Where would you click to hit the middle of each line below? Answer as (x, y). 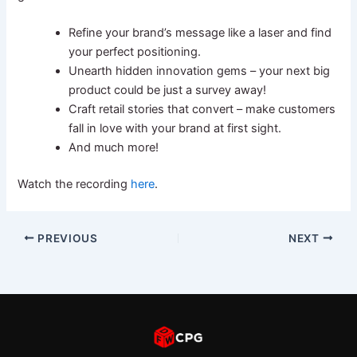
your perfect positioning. (135, 52)
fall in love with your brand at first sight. (175, 129)
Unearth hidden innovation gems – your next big (200, 71)
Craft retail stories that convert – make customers (202, 110)
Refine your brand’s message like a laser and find (200, 33)
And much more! (114, 148)
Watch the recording (75, 184)
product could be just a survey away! (168, 90)
